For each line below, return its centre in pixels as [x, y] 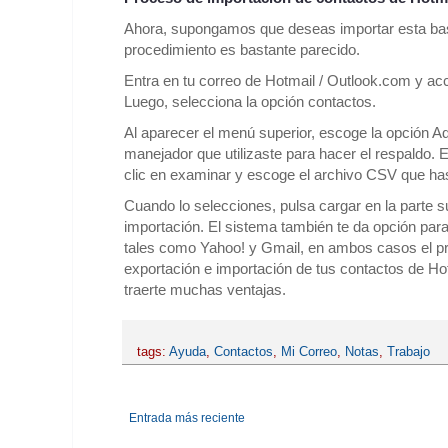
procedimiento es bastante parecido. [242, 50]
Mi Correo [309, 352]
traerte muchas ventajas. [205, 290]
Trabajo [408, 352]
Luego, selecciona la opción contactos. [250, 102]
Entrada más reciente [187, 418]
